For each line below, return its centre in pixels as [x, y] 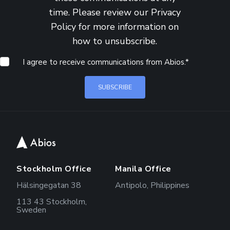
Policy [64, 27]
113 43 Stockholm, [52, 202]
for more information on [128, 27]
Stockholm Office [54, 169]
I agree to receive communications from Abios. [104, 62]
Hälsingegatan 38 [49, 186]
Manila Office [143, 169]
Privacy [166, 13]
